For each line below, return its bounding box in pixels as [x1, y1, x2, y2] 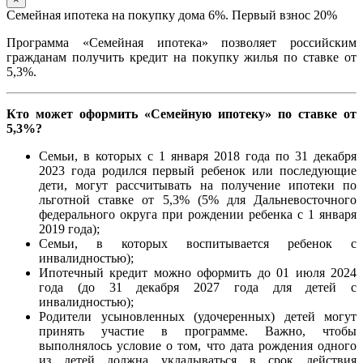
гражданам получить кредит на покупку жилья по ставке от [6, 50, 357, 65]
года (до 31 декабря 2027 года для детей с [39, 280, 357, 295]
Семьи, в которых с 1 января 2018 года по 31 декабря [39, 149, 357, 164]
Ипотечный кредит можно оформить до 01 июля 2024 [39, 266, 357, 280]
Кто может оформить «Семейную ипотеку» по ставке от [6, 107, 357, 122]
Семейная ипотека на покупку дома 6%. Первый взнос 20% [6, 8, 337, 23]
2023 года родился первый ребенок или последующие [39, 164, 357, 178]
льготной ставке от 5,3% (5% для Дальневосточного [39, 193, 357, 207]
